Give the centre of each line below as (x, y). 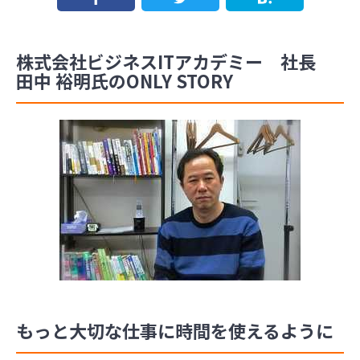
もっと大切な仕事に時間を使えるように (175, 330)
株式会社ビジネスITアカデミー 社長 (175, 61)
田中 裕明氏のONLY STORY (125, 80)
